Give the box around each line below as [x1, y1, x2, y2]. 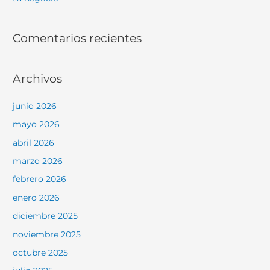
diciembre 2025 [13, 211, 78, 221]
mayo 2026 [13, 119, 60, 130]
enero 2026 [13, 192, 60, 202]
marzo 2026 [13, 155, 63, 166]
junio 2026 [13, 101, 57, 111]
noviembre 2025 [13, 229, 81, 239]
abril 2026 [13, 137, 55, 148]
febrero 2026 [13, 174, 67, 184]
